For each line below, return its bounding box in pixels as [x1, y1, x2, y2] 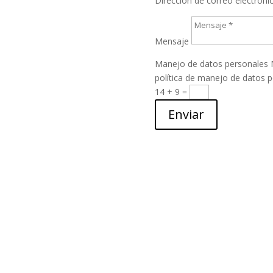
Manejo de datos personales [154, 58, 268, 70]
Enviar [168, 106, 204, 123]
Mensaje [154, 35, 189, 48]
